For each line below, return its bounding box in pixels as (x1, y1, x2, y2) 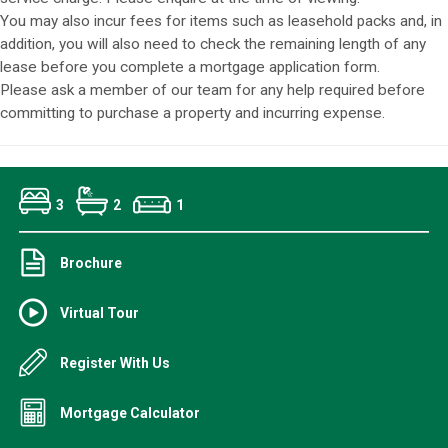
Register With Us (60, 354, 170, 371)
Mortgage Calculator (60, 404, 200, 421)
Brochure (60, 254, 122, 271)
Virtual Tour (60, 304, 139, 321)
